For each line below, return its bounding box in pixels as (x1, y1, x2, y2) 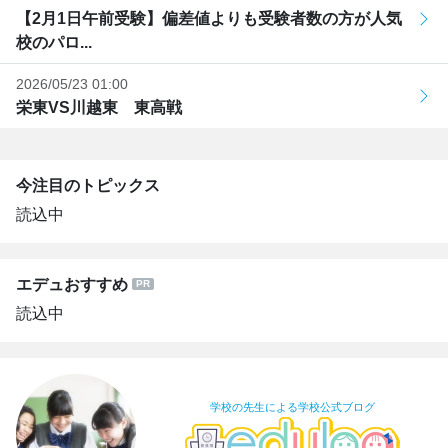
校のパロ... (16, 33, 92, 51)
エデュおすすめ (16, 275, 128, 293)
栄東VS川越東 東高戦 (16, 98, 182, 116)
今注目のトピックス (16, 176, 160, 194)
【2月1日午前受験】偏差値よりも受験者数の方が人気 (16, 9, 402, 27)
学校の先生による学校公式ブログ (209, 400, 375, 413)
